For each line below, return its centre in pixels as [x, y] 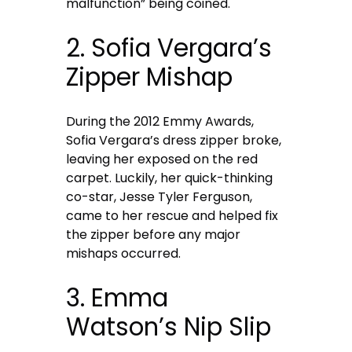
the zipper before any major [154, 235]
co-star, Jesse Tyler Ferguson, [159, 197]
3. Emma [117, 298]
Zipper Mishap [150, 77]
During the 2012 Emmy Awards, [160, 122]
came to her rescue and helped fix [172, 216]
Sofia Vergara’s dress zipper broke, [174, 141]
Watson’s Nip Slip [169, 327]
